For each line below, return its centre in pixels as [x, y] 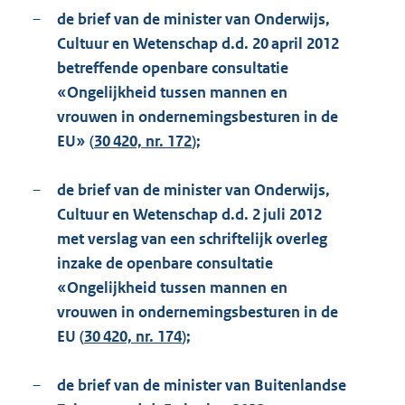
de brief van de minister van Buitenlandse [202, 386]
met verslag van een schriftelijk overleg [192, 239]
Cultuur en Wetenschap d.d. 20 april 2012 [198, 44]
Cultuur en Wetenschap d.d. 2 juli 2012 [189, 215]
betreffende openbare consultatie [173, 68]
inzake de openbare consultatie [165, 264]
